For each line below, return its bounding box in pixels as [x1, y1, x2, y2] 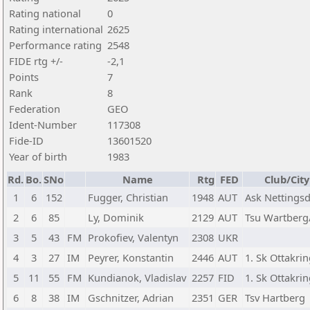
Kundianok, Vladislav [88, 271, 186, 284]
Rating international [9, 22, 103, 36]
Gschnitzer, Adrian [88, 291, 174, 304]
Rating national [9, 6, 81, 20]
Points [9, 70, 39, 84]
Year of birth [9, 149, 67, 163]
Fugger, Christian [88, 190, 168, 204]
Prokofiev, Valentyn [88, 230, 179, 244]
